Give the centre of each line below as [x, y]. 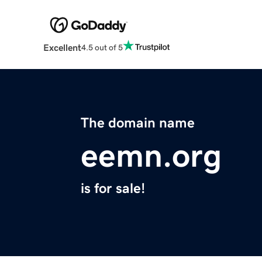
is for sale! [113, 189]
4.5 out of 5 [102, 47]
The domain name [138, 123]
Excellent [62, 48]
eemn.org [151, 156]
